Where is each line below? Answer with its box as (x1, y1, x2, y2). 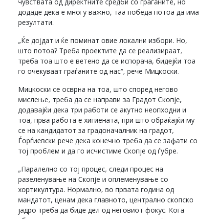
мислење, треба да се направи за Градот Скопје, (18, 94, 182, 104)
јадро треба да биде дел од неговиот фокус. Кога (18, 205, 185, 215)
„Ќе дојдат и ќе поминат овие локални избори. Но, (18, 35, 188, 45)
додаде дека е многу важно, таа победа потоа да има (18, 7, 199, 17)
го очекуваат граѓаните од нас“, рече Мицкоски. (18, 66, 179, 76)
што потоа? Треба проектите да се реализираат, (18, 45, 183, 55)
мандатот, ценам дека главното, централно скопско (18, 195, 194, 204)
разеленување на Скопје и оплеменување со (18, 174, 169, 184)
